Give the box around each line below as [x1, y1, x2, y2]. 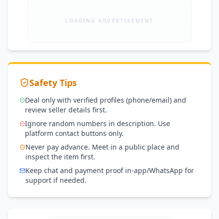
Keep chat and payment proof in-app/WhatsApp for [25, 166, 195, 175]
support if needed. [25, 175, 87, 185]
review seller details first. [25, 105, 108, 114]
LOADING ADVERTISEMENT [65, 17, 154, 24]
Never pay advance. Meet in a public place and [25, 142, 180, 152]
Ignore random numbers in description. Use [25, 119, 171, 128]
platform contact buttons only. [25, 129, 124, 138]
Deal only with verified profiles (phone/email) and [25, 95, 187, 105]
